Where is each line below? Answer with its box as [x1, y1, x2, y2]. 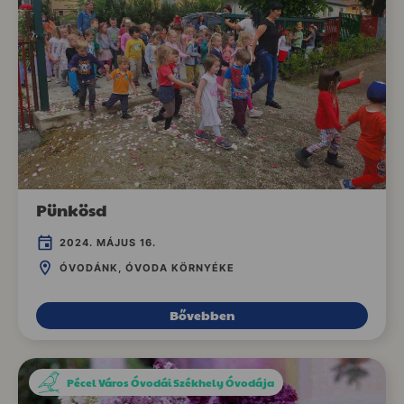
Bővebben [169, 306, 235, 325]
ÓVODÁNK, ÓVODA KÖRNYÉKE [60, 261, 234, 274]
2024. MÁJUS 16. [60, 236, 156, 250]
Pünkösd [36, 198, 107, 222]
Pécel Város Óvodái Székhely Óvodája [67, 375, 275, 390]
